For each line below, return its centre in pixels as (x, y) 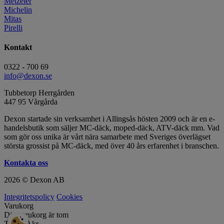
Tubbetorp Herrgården (39, 93)
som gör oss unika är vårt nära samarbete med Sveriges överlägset (107, 137)
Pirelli (13, 27)
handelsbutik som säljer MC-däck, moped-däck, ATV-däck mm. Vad (112, 128)
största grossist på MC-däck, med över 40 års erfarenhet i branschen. (111, 146)
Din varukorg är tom (36, 215)
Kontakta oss (26, 163)
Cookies (69, 197)
